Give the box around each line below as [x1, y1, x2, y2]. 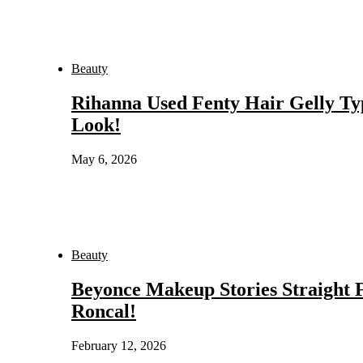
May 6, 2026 [71, 152, 137, 167]
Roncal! [71, 300, 136, 322]
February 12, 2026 [71, 338, 166, 352]
